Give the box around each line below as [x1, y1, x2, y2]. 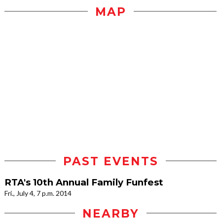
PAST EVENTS [63, 154, 158, 168]
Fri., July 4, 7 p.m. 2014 [4, 188, 72, 197]
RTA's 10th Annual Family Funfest [4, 176, 163, 188]
